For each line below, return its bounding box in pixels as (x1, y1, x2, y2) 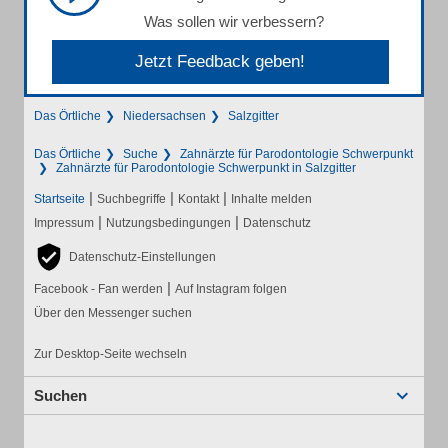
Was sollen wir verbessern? (144, 13, 324, 31)
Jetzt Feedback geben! (135, 52, 306, 72)
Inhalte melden (231, 192, 312, 207)
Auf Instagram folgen (175, 282, 287, 297)
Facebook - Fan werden (34, 282, 163, 297)
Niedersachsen (123, 109, 206, 124)
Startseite (34, 192, 85, 207)
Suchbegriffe (97, 192, 166, 207)
